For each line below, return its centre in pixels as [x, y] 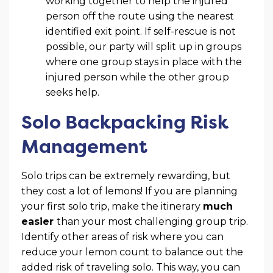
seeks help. [73, 92]
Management [84, 146]
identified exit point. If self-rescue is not [141, 31]
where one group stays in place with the [144, 62]
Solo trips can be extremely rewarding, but [126, 175]
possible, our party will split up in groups [144, 46]
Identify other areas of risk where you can [122, 236]
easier [39, 221]
